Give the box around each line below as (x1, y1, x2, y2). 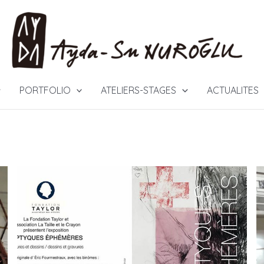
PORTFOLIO (19, 84, 71, 96)
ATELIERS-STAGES (101, 84, 177, 96)
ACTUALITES (206, 84, 259, 96)
